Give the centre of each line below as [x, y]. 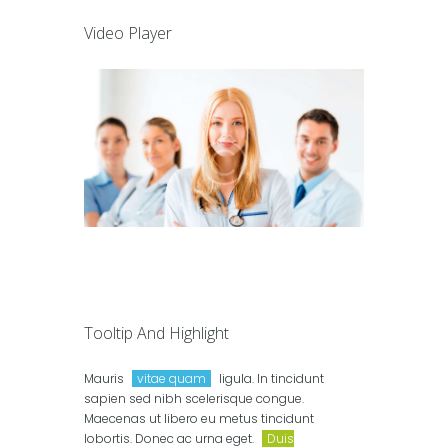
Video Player [128, 33]
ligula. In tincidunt [270, 379]
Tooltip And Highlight [156, 333]
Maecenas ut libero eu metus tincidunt [199, 419]
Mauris [105, 379]
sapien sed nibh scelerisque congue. [194, 399]
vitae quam [171, 379]
